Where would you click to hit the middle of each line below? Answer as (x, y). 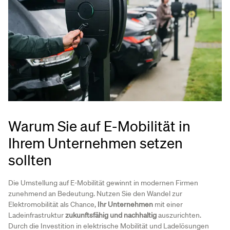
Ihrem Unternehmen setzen (95, 143)
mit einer (168, 205)
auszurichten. (179, 215)
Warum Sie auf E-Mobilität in (99, 126)
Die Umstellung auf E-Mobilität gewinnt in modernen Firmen (103, 183)
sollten (30, 160)
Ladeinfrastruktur (37, 215)
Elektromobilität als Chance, (53, 205)
